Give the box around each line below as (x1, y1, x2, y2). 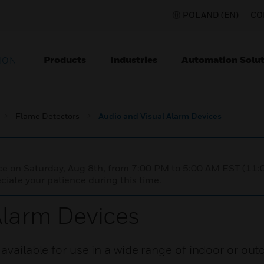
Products (44, 54, 86, 65)
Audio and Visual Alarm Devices (98, 111, 222, 121)
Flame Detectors (15, 111, 80, 121)
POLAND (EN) (183, 9, 239, 19)
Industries (110, 54, 157, 65)
